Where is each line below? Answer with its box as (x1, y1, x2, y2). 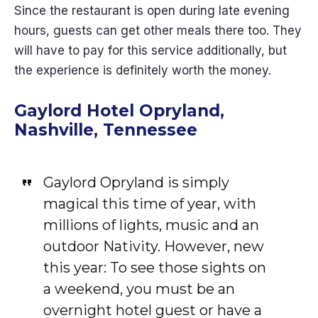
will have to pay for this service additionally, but (14, 43, 287, 57)
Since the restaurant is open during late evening (14, 4, 290, 18)
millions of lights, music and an (43, 216, 259, 234)
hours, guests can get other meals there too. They (14, 23, 302, 38)
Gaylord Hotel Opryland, (14, 101, 224, 121)
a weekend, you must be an (43, 280, 235, 297)
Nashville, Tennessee (14, 120, 197, 140)
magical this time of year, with (43, 195, 256, 212)
